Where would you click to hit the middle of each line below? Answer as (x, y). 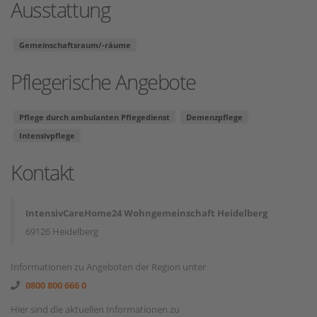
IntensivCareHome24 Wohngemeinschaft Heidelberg (146, 213)
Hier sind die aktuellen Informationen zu (95, 309)
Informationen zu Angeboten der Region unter (108, 267)
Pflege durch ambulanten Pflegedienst (94, 117)
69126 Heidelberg (62, 231)
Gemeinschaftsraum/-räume (75, 45)
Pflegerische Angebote (103, 82)
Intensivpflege (47, 136)
